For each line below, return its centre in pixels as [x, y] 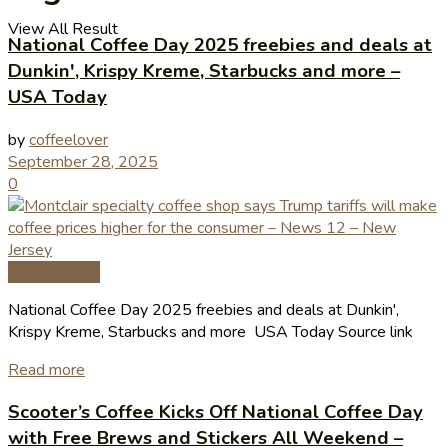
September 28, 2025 [83, 161]
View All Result [63, 29]
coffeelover [68, 139]
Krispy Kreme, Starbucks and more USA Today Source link [210, 331]
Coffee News [54, 271]
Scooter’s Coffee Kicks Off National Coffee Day [215, 412]
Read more [46, 369]
